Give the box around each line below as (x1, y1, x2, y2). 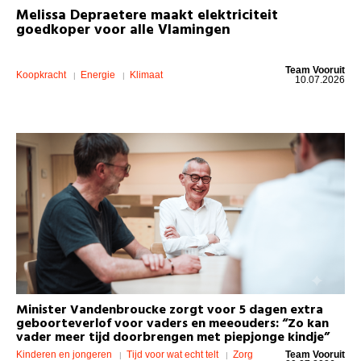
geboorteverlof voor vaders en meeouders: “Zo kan (16, 313, 329, 334)
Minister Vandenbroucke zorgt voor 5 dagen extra (16, 299, 323, 321)
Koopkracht (16, 68, 68, 81)
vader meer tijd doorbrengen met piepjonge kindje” (16, 326, 330, 348)
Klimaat (130, 68, 163, 81)
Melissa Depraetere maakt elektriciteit (16, 3, 278, 27)
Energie (81, 68, 118, 81)
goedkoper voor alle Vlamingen (16, 18, 230, 42)
